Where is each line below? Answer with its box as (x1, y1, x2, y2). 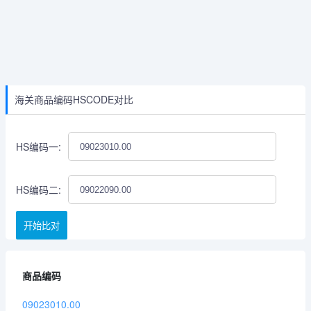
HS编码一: (16, 139, 61, 153)
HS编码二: (16, 182, 61, 196)
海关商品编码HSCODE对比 (15, 92, 133, 106)
